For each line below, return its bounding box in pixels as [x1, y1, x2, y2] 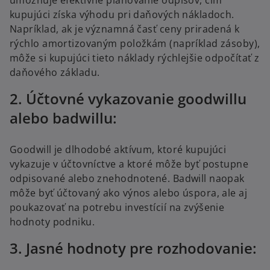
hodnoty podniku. [10, 215, 95, 229]
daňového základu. [10, 66, 100, 80]
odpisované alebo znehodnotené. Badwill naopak [10, 172, 245, 186]
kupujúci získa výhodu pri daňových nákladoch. [10, 8, 234, 22]
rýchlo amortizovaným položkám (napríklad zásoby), [10, 37, 260, 51]
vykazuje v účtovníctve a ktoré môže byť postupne [10, 157, 249, 171]
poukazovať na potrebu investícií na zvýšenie [10, 201, 225, 215]
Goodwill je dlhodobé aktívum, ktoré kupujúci [10, 143, 227, 157]
